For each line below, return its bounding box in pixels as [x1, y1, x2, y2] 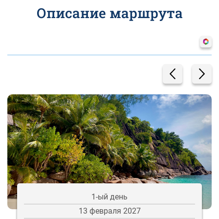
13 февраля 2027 [78, 206, 141, 216]
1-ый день [91, 192, 128, 201]
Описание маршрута [36, 3, 183, 22]
